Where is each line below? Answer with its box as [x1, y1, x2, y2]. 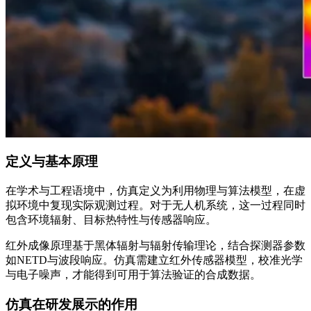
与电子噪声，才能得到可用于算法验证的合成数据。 [6, 268, 261, 280]
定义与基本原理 [6, 154, 98, 169]
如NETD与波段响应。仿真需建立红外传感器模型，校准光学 [6, 253, 303, 266]
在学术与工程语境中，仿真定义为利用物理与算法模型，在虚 [6, 184, 305, 196]
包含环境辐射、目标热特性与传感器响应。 [6, 213, 217, 226]
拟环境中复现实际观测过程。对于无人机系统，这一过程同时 [6, 199, 305, 211]
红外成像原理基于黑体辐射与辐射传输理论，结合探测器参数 [6, 239, 305, 251]
